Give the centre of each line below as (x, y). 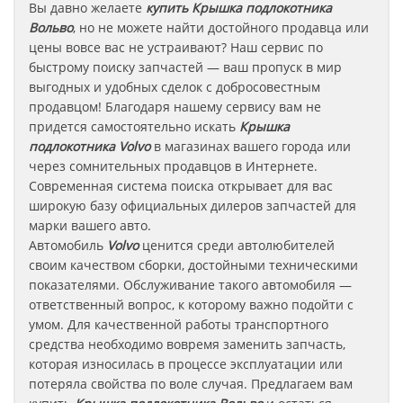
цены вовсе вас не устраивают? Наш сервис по (176, 47)
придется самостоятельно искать (134, 126)
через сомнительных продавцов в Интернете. (173, 166)
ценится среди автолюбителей (238, 245)
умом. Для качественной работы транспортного (179, 324)
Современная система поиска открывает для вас (181, 186)
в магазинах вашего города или (251, 146)
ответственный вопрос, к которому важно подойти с (191, 304)
